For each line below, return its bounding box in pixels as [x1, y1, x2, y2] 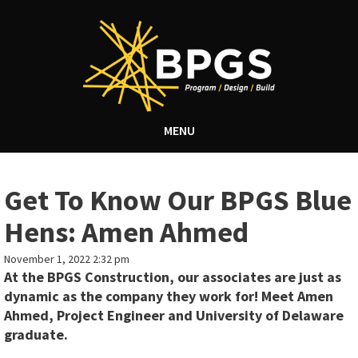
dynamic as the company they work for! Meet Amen [4, 287, 333, 306]
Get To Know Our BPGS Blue [4, 182, 352, 219]
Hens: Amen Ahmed [4, 214, 249, 251]
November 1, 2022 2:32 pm [4, 252, 129, 267]
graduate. [4, 325, 68, 344]
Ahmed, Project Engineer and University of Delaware [4, 306, 344, 325]
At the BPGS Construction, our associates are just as [4, 268, 341, 287]
